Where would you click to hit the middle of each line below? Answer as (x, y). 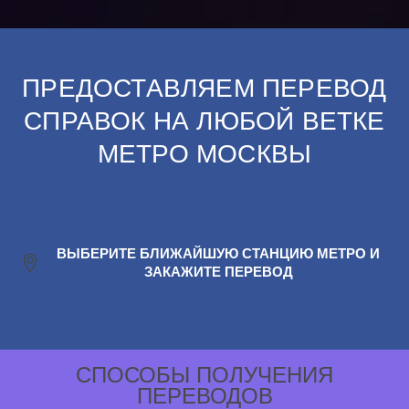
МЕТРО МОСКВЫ (204, 153)
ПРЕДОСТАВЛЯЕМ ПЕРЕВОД (204, 88)
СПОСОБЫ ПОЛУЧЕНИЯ (204, 375)
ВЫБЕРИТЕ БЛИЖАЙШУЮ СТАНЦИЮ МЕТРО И (219, 254)
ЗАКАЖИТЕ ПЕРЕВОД (218, 273)
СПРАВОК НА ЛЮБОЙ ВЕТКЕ (204, 121)
